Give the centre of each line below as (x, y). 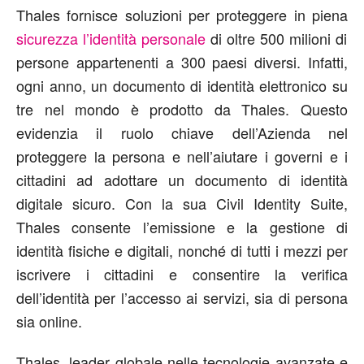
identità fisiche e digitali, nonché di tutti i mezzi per (182, 250)
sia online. (49, 321)
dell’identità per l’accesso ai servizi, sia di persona (182, 297)
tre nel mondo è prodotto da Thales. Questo (182, 108)
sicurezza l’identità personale (111, 38)
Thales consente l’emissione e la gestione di (182, 226)
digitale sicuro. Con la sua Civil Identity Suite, (182, 203)
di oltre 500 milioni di (276, 38)
